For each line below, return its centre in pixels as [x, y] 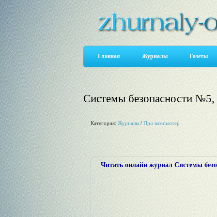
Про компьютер [162, 123]
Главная [109, 56]
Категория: [104, 123]
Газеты [199, 56]
